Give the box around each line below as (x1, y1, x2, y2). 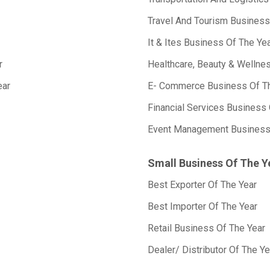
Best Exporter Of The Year (148, 179, 257, 190)
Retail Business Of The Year (148, 222, 265, 234)
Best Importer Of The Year (148, 201, 257, 212)
